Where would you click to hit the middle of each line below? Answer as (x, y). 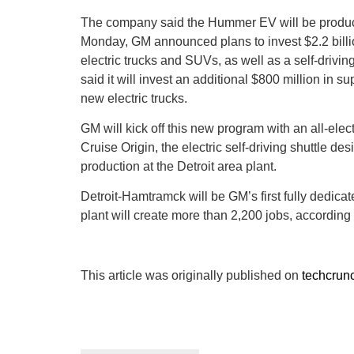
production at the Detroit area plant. (179, 167)
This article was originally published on (191, 276)
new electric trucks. (134, 99)
